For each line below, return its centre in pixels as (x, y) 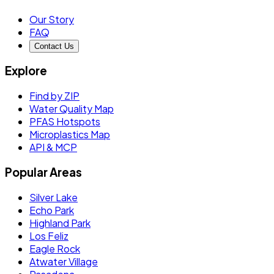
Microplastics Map (70, 135)
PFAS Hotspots (65, 122)
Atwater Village (64, 261)
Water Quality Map (72, 109)
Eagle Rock (55, 248)
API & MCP (53, 147)
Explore (26, 71)
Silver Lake (54, 197)
